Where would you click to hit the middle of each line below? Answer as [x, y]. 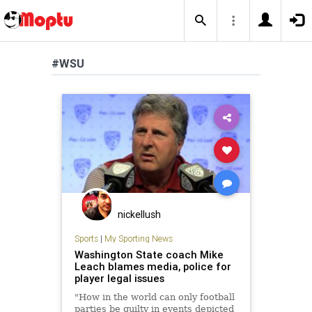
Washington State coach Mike [149, 254]
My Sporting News [138, 238]
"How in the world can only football [154, 297]
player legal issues [119, 278]
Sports [86, 238]
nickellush [139, 214]
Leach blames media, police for [153, 266]
